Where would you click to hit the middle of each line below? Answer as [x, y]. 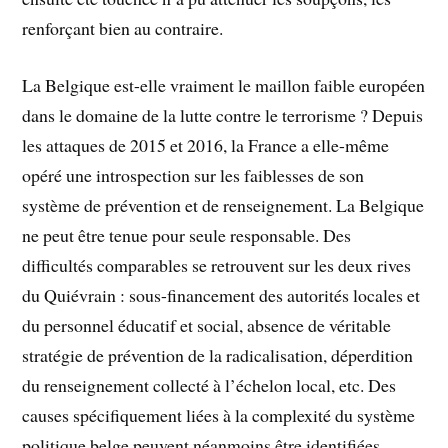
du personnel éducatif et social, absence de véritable [207, 325]
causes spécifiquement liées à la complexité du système [219, 415]
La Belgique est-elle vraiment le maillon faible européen [224, 85]
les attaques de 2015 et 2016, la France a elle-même [206, 145]
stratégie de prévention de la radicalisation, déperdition [218, 355]
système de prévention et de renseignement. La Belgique [223, 205]
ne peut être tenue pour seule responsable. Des [187, 235]
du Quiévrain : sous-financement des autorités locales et [221, 295]
